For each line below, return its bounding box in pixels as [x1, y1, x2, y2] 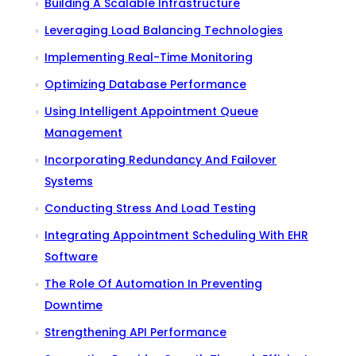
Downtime [44, 296, 103, 313]
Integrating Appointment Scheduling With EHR [44, 226, 308, 243]
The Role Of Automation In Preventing [44, 275, 262, 292]
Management [44, 124, 122, 141]
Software [44, 248, 98, 265]
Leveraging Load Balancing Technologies [44, 21, 283, 38]
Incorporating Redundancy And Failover [44, 151, 277, 168]
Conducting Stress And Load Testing [44, 199, 256, 216]
